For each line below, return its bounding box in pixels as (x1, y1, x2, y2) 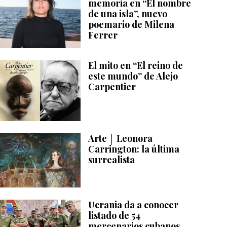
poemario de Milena (88, 18, 175, 31)
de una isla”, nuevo (88, 8, 168, 20)
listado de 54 (88, 209, 141, 221)
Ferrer (88, 29, 118, 42)
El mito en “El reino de (88, 59, 183, 72)
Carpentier (88, 81, 136, 93)
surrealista (88, 154, 135, 166)
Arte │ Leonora (88, 132, 153, 145)
